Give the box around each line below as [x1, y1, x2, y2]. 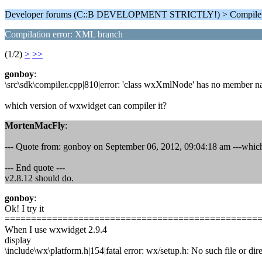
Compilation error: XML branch [5, 29, 123, 39]
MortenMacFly [5, 120, 65, 130]
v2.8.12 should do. [5, 173, 74, 183]
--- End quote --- [5, 163, 65, 173]
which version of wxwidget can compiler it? [5, 101, 167, 111]
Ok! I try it [5, 204, 44, 213]
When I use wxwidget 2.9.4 [5, 225, 107, 235]
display [5, 235, 31, 245]
